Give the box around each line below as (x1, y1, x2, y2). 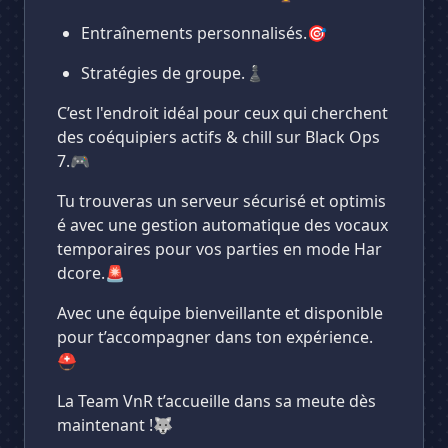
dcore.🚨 (57, 262, 125, 284)
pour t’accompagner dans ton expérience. (57, 326, 373, 348)
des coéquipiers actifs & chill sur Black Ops (57, 126, 380, 148)
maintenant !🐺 (57, 414, 173, 436)
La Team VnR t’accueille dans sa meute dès (57, 390, 376, 412)
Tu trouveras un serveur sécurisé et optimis (57, 190, 386, 212)
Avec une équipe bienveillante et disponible (57, 302, 383, 324)
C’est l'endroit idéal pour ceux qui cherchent (57, 102, 388, 124)
